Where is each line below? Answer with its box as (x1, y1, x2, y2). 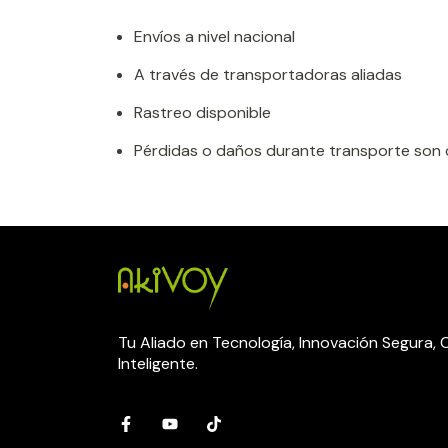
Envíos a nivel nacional (134, 26, 295, 48)
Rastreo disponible (134, 102, 271, 124)
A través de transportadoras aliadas (134, 64, 402, 86)
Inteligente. (118, 353, 198, 375)
